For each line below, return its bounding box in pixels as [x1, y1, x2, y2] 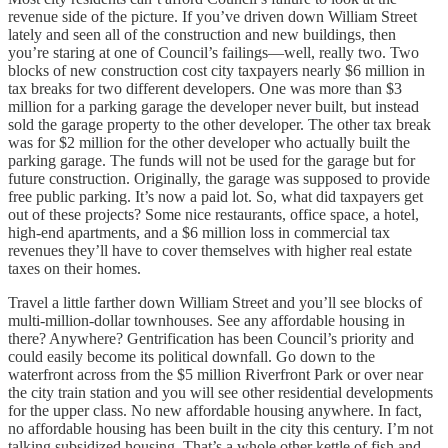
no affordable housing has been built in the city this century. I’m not [8, 419, 433, 437]
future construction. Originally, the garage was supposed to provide [8, 169, 430, 187]
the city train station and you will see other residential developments [8, 383, 433, 401]
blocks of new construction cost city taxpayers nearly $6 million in [8, 61, 425, 79]
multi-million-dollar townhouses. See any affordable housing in [8, 311, 405, 329]
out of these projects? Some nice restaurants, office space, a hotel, [8, 205, 419, 223]
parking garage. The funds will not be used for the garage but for [8, 151, 415, 169]
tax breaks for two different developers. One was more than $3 [8, 79, 402, 97]
